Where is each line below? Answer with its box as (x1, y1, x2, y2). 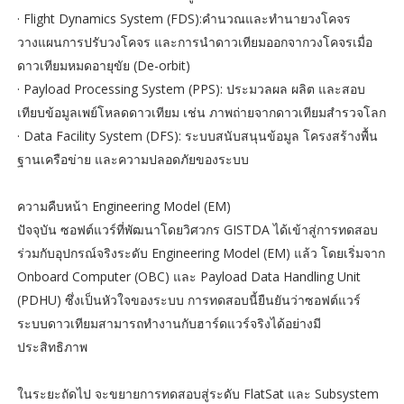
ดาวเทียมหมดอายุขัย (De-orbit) (16, 56, 190, 74)
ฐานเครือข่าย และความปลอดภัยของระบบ (16, 150, 249, 168)
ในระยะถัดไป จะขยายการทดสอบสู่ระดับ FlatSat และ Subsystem (16, 384, 379, 402)
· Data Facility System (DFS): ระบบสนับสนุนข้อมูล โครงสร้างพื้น (16, 126, 378, 144)
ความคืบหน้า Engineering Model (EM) (16, 197, 231, 215)
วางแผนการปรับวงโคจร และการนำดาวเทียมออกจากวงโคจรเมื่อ (16, 32, 372, 50)
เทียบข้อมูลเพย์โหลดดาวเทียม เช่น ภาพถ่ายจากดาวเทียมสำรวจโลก (16, 103, 386, 121)
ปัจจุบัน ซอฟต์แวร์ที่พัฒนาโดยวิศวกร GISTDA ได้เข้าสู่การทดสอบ (16, 220, 378, 238)
